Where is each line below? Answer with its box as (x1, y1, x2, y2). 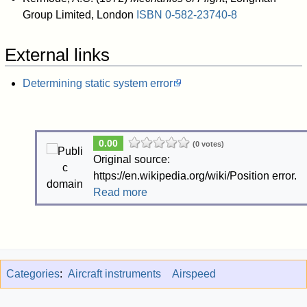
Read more (93, 186, 147, 198)
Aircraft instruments (68, 267, 161, 280)
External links (5, 45, 110, 64)
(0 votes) (192, 139, 224, 148)
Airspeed (172, 267, 216, 280)
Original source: (93, 153, 170, 165)
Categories (6, 267, 60, 280)
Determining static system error (22, 77, 173, 89)
